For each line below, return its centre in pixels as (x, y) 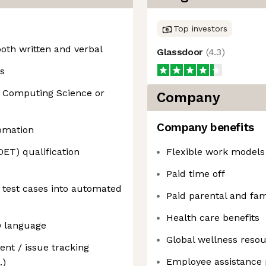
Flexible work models (216, 152)
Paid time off (196, 174)
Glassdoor (181, 52)
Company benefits (205, 127)
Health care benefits (213, 218)
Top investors (200, 28)
